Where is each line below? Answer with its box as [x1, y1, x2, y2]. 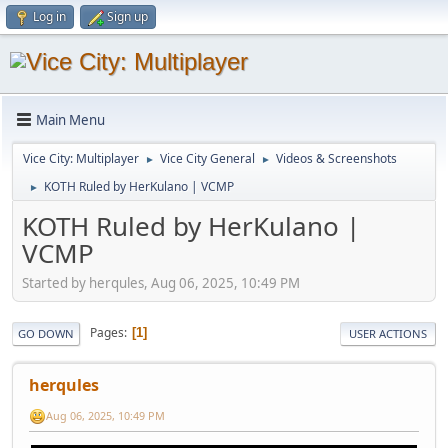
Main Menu [36, 110, 105, 129]
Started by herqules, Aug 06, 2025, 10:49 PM [22, 273, 300, 292]
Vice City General [160, 150, 255, 167]
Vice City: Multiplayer [23, 150, 139, 167]
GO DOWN [18, 325, 74, 341]
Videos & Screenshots [276, 150, 397, 167]
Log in [33, 8, 66, 25]
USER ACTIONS [349, 325, 427, 341]
